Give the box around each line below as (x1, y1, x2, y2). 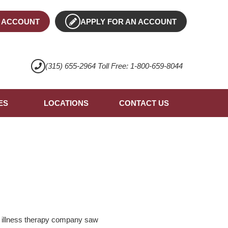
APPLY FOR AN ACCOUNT (80, 17, 177, 26)
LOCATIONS (43, 99, 89, 108)
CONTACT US (119, 99, 169, 108)
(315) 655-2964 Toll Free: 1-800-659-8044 (45, 62, 183, 71)
